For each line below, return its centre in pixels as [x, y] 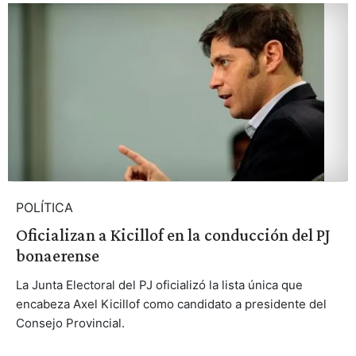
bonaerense [57, 255]
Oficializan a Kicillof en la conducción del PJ [173, 235]
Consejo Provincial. [70, 323]
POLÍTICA [44, 207]
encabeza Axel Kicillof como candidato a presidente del [171, 304]
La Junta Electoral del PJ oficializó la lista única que [159, 285]
